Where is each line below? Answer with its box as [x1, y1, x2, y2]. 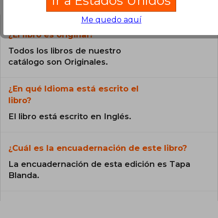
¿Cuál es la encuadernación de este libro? [8, 143, 187, 153]
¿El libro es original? [8, 29, 93, 39]
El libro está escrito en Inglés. [8, 111, 131, 121]
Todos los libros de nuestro [8, 45, 121, 55]
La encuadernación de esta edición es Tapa [8, 159, 190, 169]
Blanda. [8, 170, 39, 180]
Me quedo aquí [81, 15, 142, 25]
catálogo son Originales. [8, 56, 108, 67]
